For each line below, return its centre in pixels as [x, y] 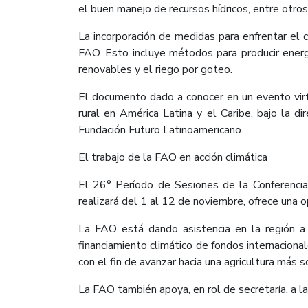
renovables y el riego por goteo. [155, 69]
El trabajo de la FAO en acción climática [173, 157]
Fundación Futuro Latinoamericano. [161, 130]
